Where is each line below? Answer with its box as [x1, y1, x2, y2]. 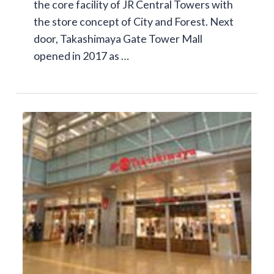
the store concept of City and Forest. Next [33, 14, 234, 28]
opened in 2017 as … [33, 48, 129, 62]
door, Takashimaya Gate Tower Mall [33, 31, 202, 45]
